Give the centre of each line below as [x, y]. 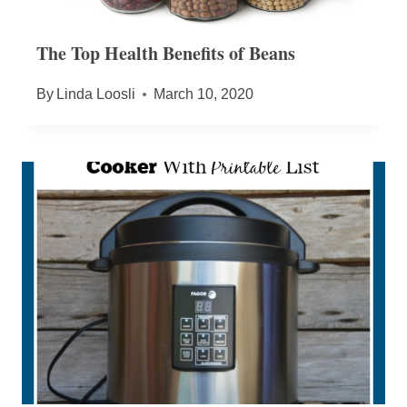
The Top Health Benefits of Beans [166, 54]
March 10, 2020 [204, 94]
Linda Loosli [96, 94]
